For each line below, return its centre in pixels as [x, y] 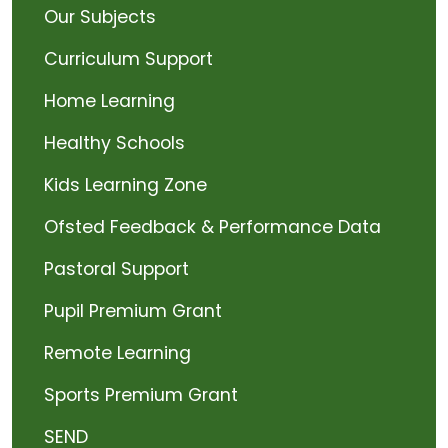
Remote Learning [117, 353]
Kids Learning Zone [125, 185]
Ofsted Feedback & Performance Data [212, 227]
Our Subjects [100, 17]
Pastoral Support [116, 269]
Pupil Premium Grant [133, 311]
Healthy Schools [114, 143]
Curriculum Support [128, 59]
